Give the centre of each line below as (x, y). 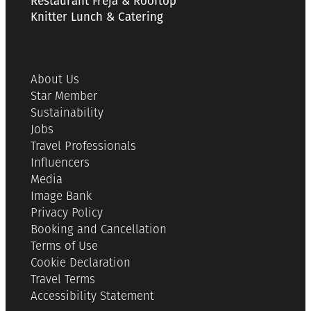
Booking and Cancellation (99, 230)
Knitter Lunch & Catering (97, 17)
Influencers (60, 163)
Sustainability (67, 113)
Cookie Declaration (81, 263)
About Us (55, 80)
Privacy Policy (67, 213)
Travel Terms (63, 280)
